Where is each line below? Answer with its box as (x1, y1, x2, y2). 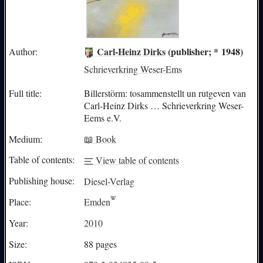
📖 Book (83, 132, 116, 145)
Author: (8, 45, 38, 58)
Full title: (8, 86, 42, 99)
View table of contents (93, 153, 179, 166)
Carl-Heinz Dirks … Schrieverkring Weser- (83, 99, 244, 112)
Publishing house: (8, 174, 75, 187)
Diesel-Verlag (83, 174, 134, 187)
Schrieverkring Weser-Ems (83, 62, 182, 75)
